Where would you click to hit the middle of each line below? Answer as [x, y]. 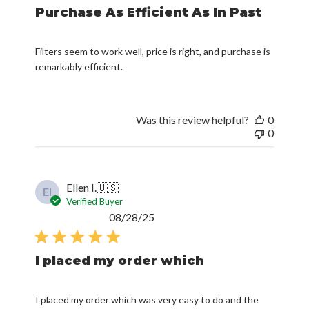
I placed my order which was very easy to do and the [147, 299]
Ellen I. [82, 187]
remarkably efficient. [79, 66]
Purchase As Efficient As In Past [149, 12]
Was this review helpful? [192, 119]
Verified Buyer [95, 201]
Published [177, 216]
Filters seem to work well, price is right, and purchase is [153, 51]
